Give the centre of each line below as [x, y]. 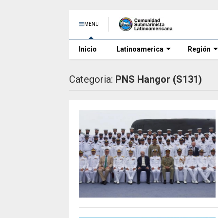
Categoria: [92, 79]
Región [199, 49]
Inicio [88, 49]
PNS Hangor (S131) [159, 79]
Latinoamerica [140, 49]
